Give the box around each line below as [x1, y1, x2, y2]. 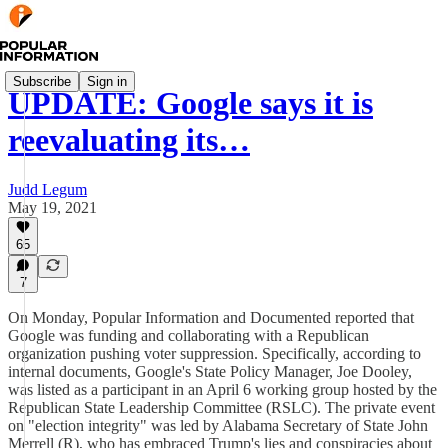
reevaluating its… [8, 122, 250, 159]
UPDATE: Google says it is [8, 85, 373, 122]
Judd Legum [8, 180, 87, 198]
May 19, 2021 [8, 198, 97, 216]
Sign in [87, 73, 127, 89]
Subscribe [13, 73, 71, 89]
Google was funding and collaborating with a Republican [8, 327, 369, 344]
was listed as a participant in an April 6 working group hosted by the [8, 381, 437, 398]
